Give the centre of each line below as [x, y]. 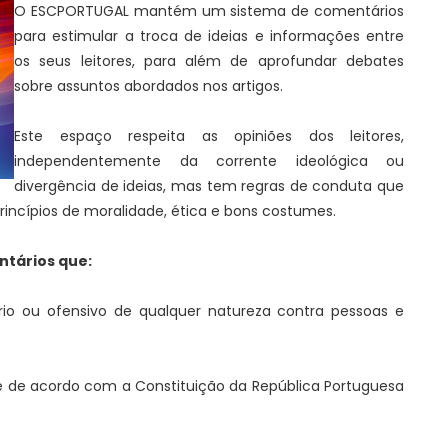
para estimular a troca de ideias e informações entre [209, 36]
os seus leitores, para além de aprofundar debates [209, 61]
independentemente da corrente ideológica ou [209, 161]
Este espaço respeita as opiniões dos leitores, [209, 136]
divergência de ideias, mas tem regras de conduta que [209, 186]
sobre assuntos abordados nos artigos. [148, 86]
